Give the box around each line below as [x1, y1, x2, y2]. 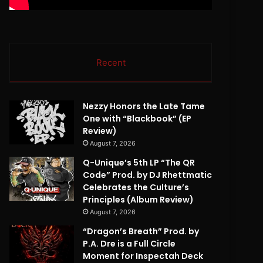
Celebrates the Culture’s [83, 181, 190, 194]
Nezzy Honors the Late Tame [83, 100, 205, 113]
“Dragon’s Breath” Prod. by [83, 225, 200, 238]
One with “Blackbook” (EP [83, 113, 192, 125]
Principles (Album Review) [83, 194, 194, 206]
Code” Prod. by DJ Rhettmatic [83, 169, 213, 181]
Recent [96, 57, 126, 69]
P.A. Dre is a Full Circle [83, 238, 176, 250]
